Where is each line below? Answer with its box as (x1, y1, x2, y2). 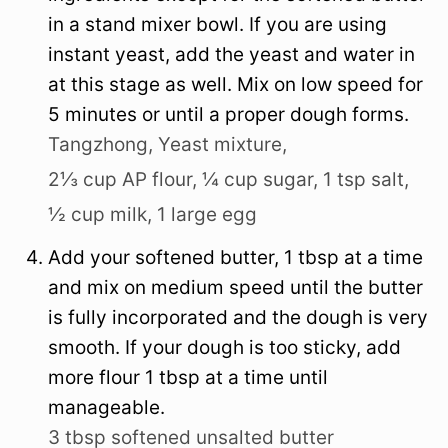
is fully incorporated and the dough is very (48, 306, 428, 330)
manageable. (48, 396, 165, 420)
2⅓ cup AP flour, (48, 168, 197, 192)
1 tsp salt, (323, 168, 409, 192)
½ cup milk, (48, 203, 152, 227)
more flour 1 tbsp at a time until (48, 366, 328, 390)
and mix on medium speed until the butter (48, 276, 423, 300)
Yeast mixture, (158, 133, 287, 157)
